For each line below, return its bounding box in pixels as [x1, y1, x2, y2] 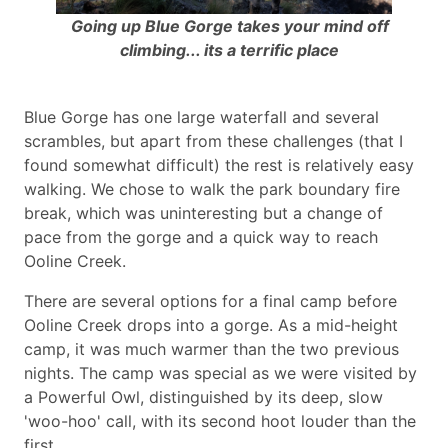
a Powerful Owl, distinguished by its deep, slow [24, 386, 383, 407]
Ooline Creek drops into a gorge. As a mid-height [24, 314, 398, 335]
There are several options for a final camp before [24, 290, 397, 311]
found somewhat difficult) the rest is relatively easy [24, 154, 414, 175]
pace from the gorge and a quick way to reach [24, 226, 378, 247]
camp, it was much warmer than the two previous [24, 338, 399, 359]
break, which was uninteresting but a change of [24, 202, 383, 223]
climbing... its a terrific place [120, 39, 340, 60]
